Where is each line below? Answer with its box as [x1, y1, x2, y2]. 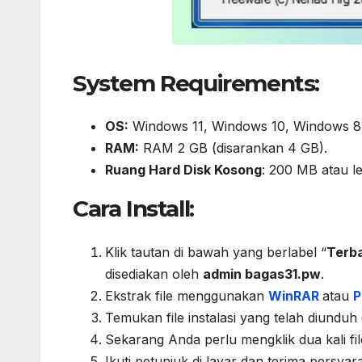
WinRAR [268, 287, 322, 304]
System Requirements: [73, 69, 319, 97]
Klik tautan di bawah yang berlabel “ [105, 243, 326, 260]
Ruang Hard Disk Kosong [105, 162, 262, 179]
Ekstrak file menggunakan [105, 287, 268, 304]
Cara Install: [73, 195, 194, 223]
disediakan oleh [105, 265, 203, 282]
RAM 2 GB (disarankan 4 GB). [139, 140, 327, 157]
